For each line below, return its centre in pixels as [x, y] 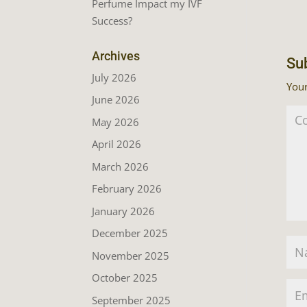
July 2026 [114, 77]
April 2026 [117, 144]
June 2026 [116, 99]
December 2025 [130, 233]
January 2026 [124, 211]
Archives [116, 56]
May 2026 [116, 122]
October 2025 [125, 278]
